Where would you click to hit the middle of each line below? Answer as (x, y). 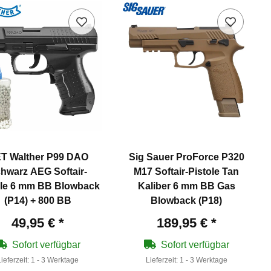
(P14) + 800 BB (38, 200)
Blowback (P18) (187, 200)
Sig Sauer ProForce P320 (186, 157)
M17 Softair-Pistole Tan (187, 171)
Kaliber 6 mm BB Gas (186, 186)
